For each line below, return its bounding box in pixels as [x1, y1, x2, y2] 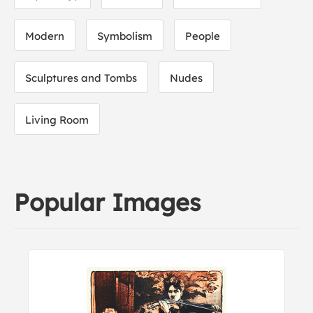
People [185, 29, 220, 43]
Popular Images [14, 187, 201, 217]
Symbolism [97, 29, 152, 43]
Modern [25, 29, 64, 43]
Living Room [25, 113, 89, 126]
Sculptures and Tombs [25, 71, 137, 85]
